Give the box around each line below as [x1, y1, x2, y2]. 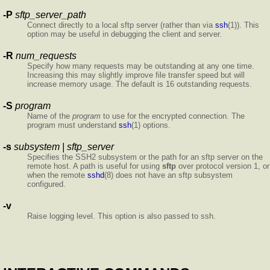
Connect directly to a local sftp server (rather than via [27, 20, 215, 30]
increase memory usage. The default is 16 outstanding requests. [27, 80, 252, 89]
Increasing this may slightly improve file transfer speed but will [27, 71, 245, 80]
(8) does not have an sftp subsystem [104, 171, 233, 180]
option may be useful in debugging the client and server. [27, 30, 222, 39]
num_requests [16, 51, 77, 61]
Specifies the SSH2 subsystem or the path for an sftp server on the [27, 152, 263, 162]
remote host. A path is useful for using [27, 162, 162, 171]
